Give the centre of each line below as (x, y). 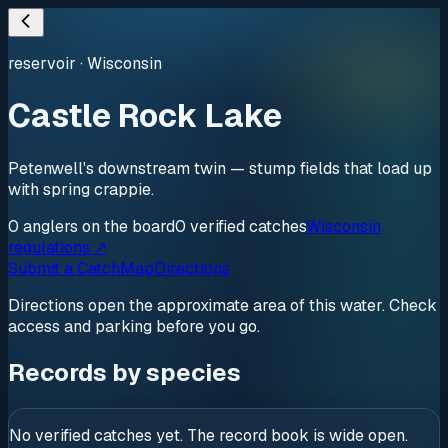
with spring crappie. (81, 189)
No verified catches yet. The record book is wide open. (208, 435)
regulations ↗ (57, 247)
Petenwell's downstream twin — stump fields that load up (220, 168)
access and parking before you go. (134, 326)
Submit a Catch (64, 268)
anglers (50, 226)
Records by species (124, 372)
